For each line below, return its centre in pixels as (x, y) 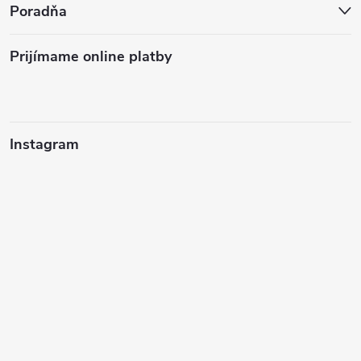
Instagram (44, 145)
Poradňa (38, 12)
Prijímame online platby (91, 57)
